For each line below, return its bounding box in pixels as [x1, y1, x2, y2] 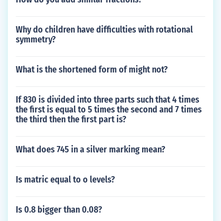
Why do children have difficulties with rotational [16, 24, 193, 35]
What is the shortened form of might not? [16, 64, 168, 75]
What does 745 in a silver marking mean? [16, 144, 165, 155]
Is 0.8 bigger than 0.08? [16, 204, 102, 215]
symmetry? [16, 34, 56, 45]
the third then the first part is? [16, 114, 126, 125]
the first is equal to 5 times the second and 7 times [16, 104, 202, 115]
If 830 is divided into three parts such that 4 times [16, 94, 199, 105]
